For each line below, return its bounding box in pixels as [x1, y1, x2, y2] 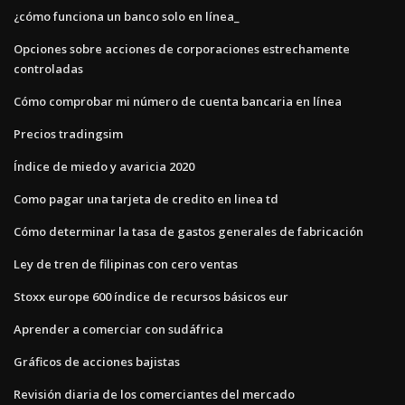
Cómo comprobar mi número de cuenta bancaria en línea [14, 92, 342, 109]
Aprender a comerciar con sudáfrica [14, 320, 223, 337]
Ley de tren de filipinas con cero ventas [14, 255, 238, 272]
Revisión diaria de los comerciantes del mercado [14, 385, 295, 402]
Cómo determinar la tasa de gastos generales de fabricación [14, 222, 363, 240]
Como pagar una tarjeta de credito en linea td [14, 190, 278, 207]
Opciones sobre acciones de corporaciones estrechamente [14, 40, 350, 57]
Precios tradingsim [14, 125, 123, 142]
